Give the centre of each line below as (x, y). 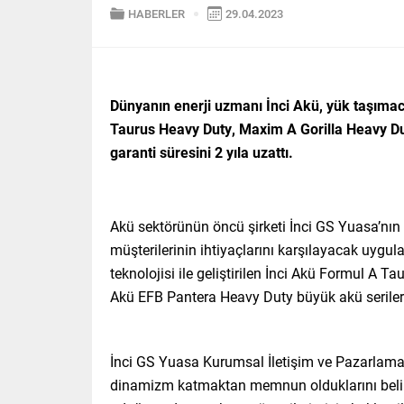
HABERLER (156, 14)
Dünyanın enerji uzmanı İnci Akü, (218, 106)
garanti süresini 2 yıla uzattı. (205, 152)
